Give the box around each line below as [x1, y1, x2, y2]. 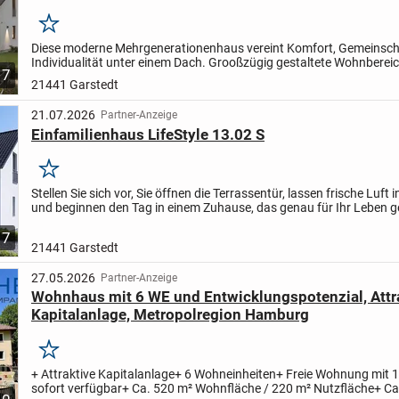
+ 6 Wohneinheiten [174, 366, 276, 381]
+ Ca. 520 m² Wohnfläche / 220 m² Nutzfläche [121, 380, 374, 395]
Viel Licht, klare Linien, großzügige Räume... [30, 215, 269, 230]
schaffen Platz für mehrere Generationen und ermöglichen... [30, 69, 361, 85]
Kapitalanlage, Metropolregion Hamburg [30, 305, 309, 324]
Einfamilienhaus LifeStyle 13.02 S [30, 125, 265, 143]
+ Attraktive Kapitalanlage [30, 366, 175, 381]
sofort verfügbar [30, 380, 122, 395]
